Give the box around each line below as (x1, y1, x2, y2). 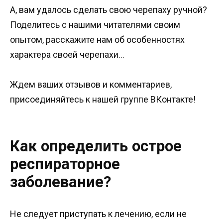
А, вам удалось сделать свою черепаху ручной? (10, 4, 207, 15)
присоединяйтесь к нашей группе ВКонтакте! (10, 94, 196, 105)
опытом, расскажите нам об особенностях (10, 34, 185, 45)
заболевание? (10, 173, 111, 191)
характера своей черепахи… (10, 49, 124, 60)
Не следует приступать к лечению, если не (10, 208, 187, 219)
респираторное (10, 155, 120, 173)
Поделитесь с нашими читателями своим (10, 19, 180, 30)
